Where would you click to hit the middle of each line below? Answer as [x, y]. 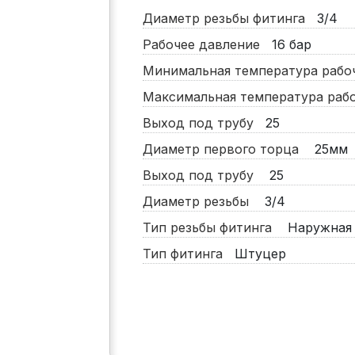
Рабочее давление [205, 45]
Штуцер [258, 254]
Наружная [317, 228]
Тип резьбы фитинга [213, 228]
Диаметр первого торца [226, 149]
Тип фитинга [186, 254]
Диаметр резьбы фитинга [227, 19]
